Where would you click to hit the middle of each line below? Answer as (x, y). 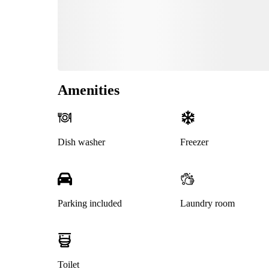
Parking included (90, 204)
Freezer (194, 142)
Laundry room (207, 204)
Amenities (89, 90)
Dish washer (81, 142)
